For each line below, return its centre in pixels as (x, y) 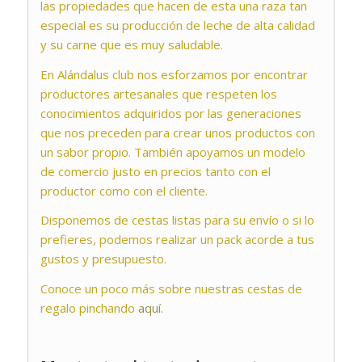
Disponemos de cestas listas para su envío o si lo (177, 220)
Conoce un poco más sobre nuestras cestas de (171, 289)
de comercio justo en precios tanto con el (155, 171)
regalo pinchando (89, 308)
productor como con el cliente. (124, 190)
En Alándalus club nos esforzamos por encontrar (174, 74)
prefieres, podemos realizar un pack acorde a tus (177, 240)
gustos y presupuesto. (103, 259)
